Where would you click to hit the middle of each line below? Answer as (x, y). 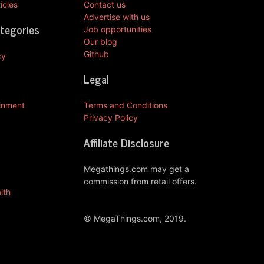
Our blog (100, 41)
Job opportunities (118, 29)
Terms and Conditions (126, 105)
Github (96, 54)
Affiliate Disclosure (126, 142)
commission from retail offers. (140, 181)
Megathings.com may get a (136, 169)
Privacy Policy (111, 117)
